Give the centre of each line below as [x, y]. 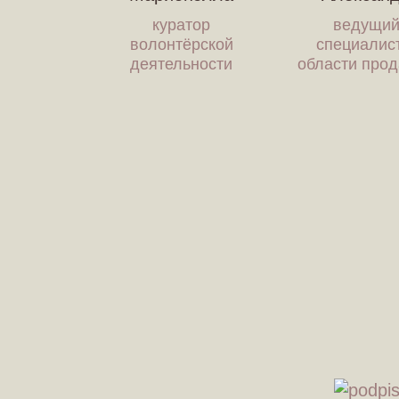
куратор [182, 25]
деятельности [182, 64]
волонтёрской [181, 45]
